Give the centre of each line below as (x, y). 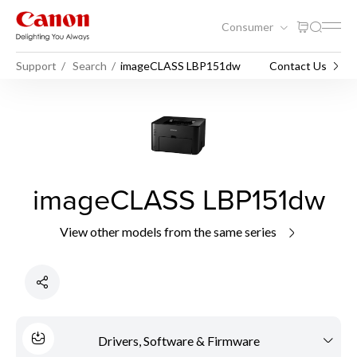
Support (36, 65)
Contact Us (298, 65)
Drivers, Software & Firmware (178, 340)
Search (90, 65)
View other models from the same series (169, 232)
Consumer (249, 26)
